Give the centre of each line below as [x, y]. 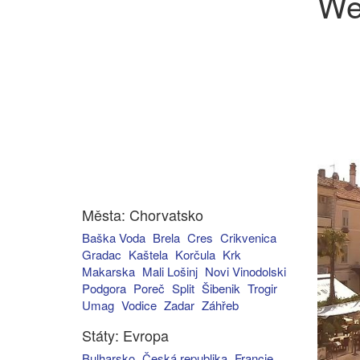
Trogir [262, 288]
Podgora [104, 288]
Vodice [139, 305]
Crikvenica [248, 237]
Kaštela [148, 254]
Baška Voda [114, 237]
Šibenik [221, 288]
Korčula [195, 254]
